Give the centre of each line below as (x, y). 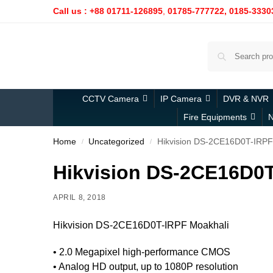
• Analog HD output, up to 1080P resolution (146, 266)
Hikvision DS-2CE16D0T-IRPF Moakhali (141, 225)
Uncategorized (117, 142)
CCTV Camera (111, 99)
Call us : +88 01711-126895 (108, 11)
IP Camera (181, 99)
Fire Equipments (215, 117)
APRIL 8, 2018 (80, 198)
